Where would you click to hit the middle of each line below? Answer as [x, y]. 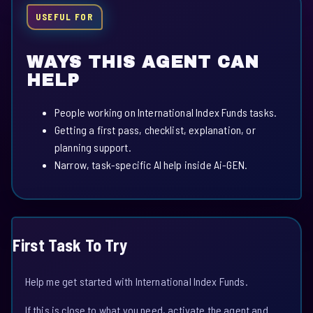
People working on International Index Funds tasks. [166, 112]
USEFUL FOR [65, 17]
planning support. [93, 147]
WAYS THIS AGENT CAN [143, 63]
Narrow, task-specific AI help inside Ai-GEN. [151, 165]
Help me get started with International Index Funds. [136, 282]
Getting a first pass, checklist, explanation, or [155, 130]
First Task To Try [70, 245]
